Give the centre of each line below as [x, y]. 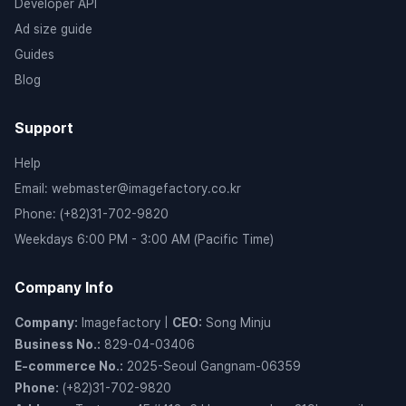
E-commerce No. [67, 366]
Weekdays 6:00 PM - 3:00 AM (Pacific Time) [144, 239]
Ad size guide [53, 29]
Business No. [56, 344]
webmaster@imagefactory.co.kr [146, 188]
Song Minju [238, 323]
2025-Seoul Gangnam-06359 [214, 366]
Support [44, 128]
